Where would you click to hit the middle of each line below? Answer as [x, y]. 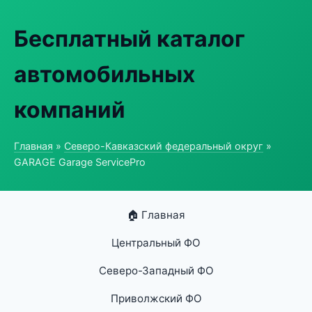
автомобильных [104, 74]
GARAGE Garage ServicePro [80, 162]
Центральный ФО [156, 243]
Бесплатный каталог [130, 39]
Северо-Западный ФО [156, 271]
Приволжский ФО [156, 298]
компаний [70, 110]
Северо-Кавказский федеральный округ [164, 146]
